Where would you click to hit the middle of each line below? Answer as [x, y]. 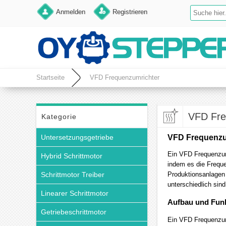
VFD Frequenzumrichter [125, 77]
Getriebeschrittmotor [74, 212]
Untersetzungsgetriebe [77, 137]
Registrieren [130, 12]
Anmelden [71, 12]
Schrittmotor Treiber [73, 175]
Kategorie [59, 117]
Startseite [50, 77]
